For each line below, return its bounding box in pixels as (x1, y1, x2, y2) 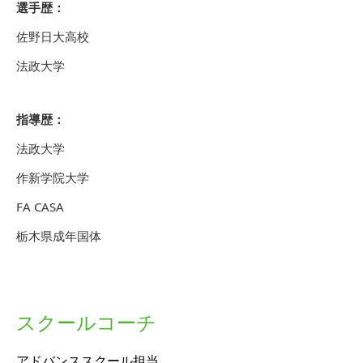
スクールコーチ (16, 309, 156, 335)
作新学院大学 (16, 169, 89, 186)
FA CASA (16, 199, 64, 215)
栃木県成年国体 (16, 228, 101, 244)
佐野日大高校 (16, 28, 89, 45)
